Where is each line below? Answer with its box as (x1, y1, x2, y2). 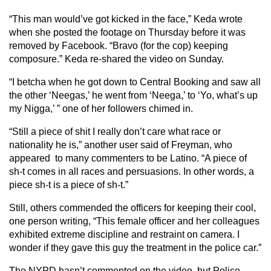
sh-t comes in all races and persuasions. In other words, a (9, 166, 254, 177)
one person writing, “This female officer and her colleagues (9, 216, 260, 226)
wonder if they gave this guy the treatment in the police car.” (9, 243, 261, 253)
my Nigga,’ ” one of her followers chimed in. (9, 103, 193, 114)
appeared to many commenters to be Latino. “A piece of (9, 153, 247, 163)
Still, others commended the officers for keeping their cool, (9, 203, 256, 213)
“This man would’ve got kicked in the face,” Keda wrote (9, 14, 243, 24)
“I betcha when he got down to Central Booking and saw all (9, 77, 261, 87)
